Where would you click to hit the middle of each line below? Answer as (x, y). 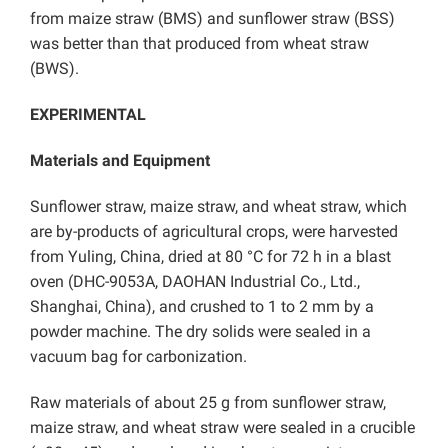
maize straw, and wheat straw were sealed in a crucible (222, 428)
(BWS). (54, 69)
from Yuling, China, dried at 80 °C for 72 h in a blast (210, 257)
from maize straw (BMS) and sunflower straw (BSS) (212, 19)
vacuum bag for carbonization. (138, 357)
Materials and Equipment (120, 161)
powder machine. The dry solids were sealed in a (200, 332)
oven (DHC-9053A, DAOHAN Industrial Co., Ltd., (195, 282)
